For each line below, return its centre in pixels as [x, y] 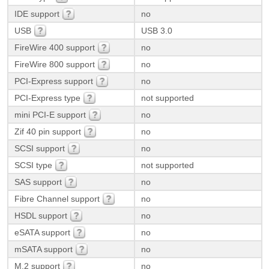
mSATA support [43, 249]
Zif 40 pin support [47, 131]
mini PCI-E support [50, 114]
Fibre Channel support [57, 198]
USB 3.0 [156, 30]
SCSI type [33, 165]
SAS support [38, 182]
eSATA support [42, 232]
